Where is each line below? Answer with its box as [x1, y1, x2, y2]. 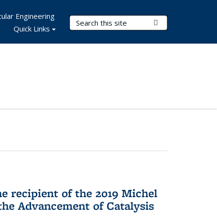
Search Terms [70, 16, 120, 26]
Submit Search [158, 17, 205, 27]
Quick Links [14, 24, 50, 33]
